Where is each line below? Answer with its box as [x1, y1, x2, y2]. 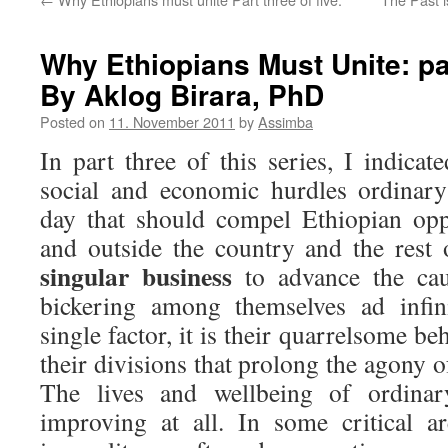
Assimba [258, 111, 313, 132]
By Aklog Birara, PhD [40, 74, 324, 115]
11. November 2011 [109, 111, 235, 132]
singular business [40, 257, 232, 295]
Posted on [40, 111, 105, 132]
